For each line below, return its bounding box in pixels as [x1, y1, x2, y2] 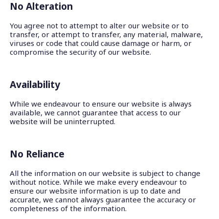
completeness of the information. [10, 203, 127, 213]
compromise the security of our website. [10, 47, 151, 57]
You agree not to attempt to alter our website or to [10, 21, 189, 30]
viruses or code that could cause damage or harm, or [10, 38, 192, 48]
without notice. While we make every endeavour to [10, 177, 187, 187]
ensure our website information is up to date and [10, 186, 180, 196]
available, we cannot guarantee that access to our [10, 108, 181, 117]
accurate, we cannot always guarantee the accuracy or [10, 195, 196, 204]
